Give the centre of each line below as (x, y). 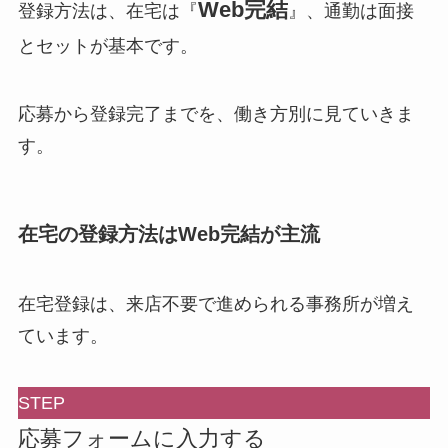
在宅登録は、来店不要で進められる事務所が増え (215, 303)
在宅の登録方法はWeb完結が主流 (168, 234)
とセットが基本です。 (107, 46)
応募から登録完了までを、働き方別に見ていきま (215, 114)
